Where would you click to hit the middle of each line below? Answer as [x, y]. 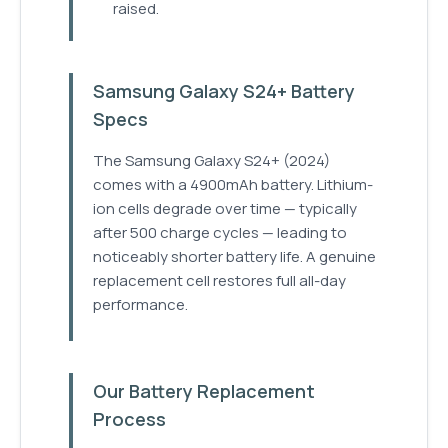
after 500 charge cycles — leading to [220, 233]
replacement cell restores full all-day [219, 281]
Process [129, 419]
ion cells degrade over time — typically [225, 209]
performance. [140, 305]
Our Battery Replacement [204, 391]
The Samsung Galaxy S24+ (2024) [211, 161]
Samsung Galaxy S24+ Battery [224, 91]
